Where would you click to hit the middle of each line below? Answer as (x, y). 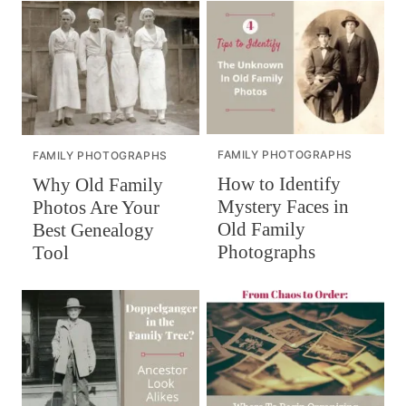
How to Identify (279, 184)
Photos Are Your (96, 207)
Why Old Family (98, 184)
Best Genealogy (93, 230)
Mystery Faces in (283, 207)
